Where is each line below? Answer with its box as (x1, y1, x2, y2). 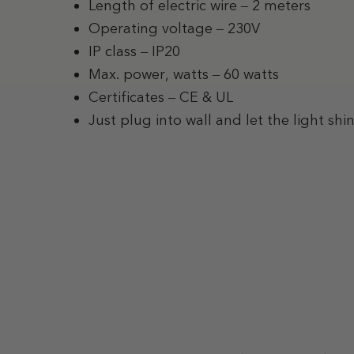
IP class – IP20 (88, 42, 180, 60)
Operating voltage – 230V (88, 19, 260, 37)
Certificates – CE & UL (88, 88, 233, 106)
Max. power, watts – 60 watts (88, 65, 279, 83)
